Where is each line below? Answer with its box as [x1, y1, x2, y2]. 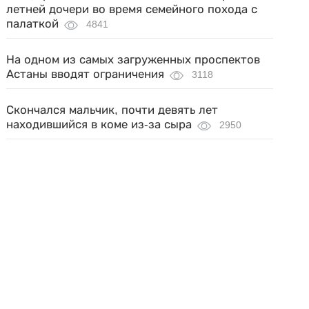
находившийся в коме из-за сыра [6, 118, 192, 131]
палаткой [6, 17, 59, 30]
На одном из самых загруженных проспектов [6, 53, 261, 66]
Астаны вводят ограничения [6, 68, 165, 81]
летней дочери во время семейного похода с [6, 3, 258, 16]
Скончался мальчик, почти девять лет [6, 103, 219, 117]
